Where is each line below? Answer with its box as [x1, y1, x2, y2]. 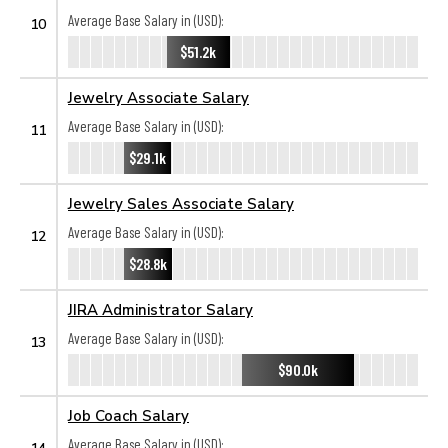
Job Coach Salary [68, 406, 189, 424]
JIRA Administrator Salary [68, 300, 253, 318]
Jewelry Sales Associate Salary [68, 194, 294, 212]
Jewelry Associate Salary [68, 88, 249, 106]
